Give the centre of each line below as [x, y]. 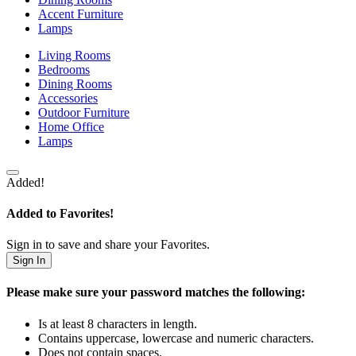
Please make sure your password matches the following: [156, 292]
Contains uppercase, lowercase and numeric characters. [176, 338]
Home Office [71, 126]
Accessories [68, 98]
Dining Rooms [75, 83]
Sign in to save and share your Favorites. [108, 245]
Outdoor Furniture [84, 112]
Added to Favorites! [60, 213]
